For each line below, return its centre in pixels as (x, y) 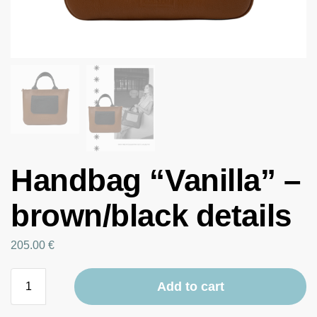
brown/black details (151, 215)
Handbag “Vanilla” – (156, 180)
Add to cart (190, 287)
